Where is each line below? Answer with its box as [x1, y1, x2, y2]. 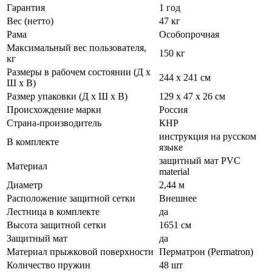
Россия [159, 104, 188, 115]
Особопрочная [159, 29, 219, 40]
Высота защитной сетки [7, 220, 106, 231]
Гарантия [7, 2, 45, 13]
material [159, 166, 189, 177]
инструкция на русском [159, 131, 256, 142]
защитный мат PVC [159, 155, 240, 166]
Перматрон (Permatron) [159, 246, 253, 257]
